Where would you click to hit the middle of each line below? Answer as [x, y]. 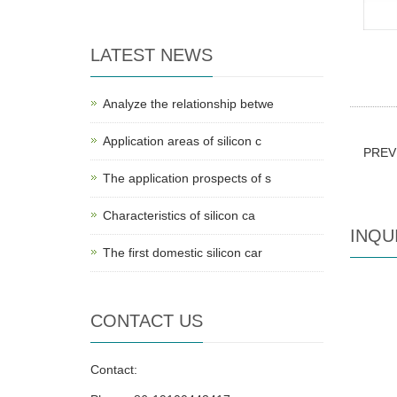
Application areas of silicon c [182, 141]
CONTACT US [147, 321]
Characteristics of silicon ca [179, 215]
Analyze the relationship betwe [188, 104]
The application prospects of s [187, 178]
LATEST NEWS [152, 55]
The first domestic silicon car [183, 253]
